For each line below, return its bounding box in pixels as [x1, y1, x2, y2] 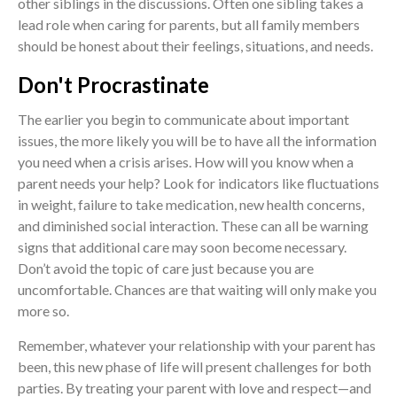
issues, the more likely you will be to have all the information [18, 132, 377, 150]
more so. [18, 302, 69, 320]
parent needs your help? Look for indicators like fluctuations [18, 175, 379, 192]
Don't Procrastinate [18, 72, 209, 98]
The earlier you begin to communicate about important [18, 111, 349, 128]
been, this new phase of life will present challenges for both [18, 358, 371, 376]
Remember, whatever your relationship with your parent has [18, 337, 376, 354]
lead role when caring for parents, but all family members [18, 16, 360, 34]
